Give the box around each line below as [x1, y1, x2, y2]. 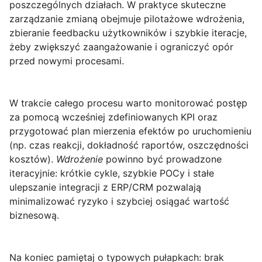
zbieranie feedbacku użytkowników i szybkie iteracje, [9, 27, 247, 39]
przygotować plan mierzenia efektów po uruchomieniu [9, 125, 251, 137]
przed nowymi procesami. [9, 55, 124, 67]
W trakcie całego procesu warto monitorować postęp [9, 97, 247, 109]
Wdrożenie [56, 153, 106, 166]
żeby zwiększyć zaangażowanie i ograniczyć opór [9, 41, 233, 53]
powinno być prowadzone [106, 153, 222, 166]
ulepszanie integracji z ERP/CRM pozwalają [9, 181, 201, 194]
